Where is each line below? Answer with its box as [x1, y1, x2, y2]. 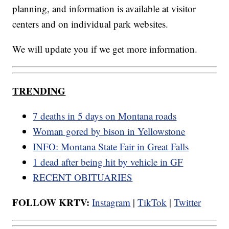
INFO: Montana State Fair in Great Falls [33, 140, 189, 153]
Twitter [174, 195, 201, 209]
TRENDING [12, 83, 66, 98]
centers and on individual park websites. [12, 17, 169, 31]
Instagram [92, 195, 131, 209]
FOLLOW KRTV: [12, 195, 90, 209]
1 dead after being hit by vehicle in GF [33, 155, 184, 168]
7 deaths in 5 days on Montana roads [33, 109, 177, 122]
